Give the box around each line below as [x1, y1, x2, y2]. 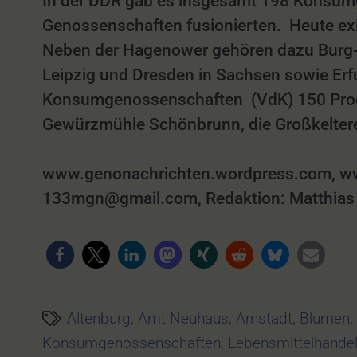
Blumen [300, 308, 351, 328]
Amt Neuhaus [138, 308, 229, 328]
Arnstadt [236, 308, 293, 328]
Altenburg [67, 308, 131, 328]
